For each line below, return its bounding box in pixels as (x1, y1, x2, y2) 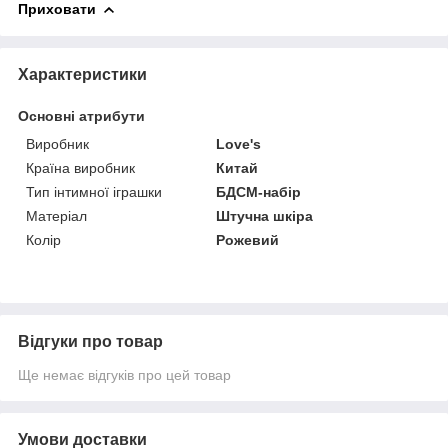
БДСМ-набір (216, 183, 302, 200)
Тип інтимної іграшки (26, 183, 162, 200)
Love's (216, 135, 262, 152)
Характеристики (18, 65, 147, 83)
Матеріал (26, 207, 87, 224)
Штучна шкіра (216, 207, 314, 224)
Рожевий (216, 231, 280, 248)
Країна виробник (26, 159, 135, 176)
